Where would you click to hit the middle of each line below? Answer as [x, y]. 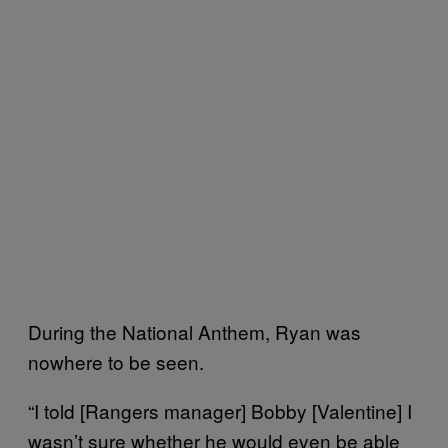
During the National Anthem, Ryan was [194, 331]
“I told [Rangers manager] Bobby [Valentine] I [220, 410]
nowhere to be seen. [116, 361]
